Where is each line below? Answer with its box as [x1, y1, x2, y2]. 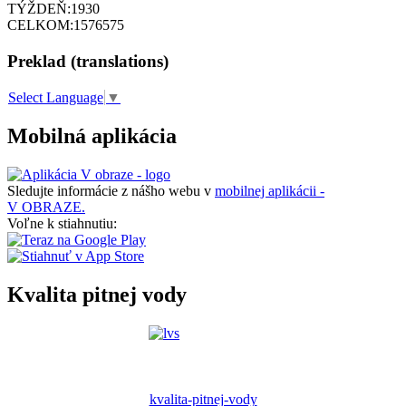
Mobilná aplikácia [7, 124, 177, 149]
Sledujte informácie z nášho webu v [7, 182, 215, 198]
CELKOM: [7, 17, 73, 34]
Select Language [8, 90, 103, 106]
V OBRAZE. [7, 198, 85, 215]
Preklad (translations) [7, 52, 169, 72]
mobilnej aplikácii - [215, 182, 324, 198]
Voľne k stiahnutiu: [7, 215, 117, 231]
